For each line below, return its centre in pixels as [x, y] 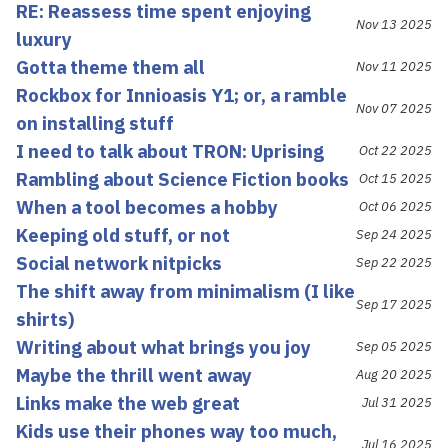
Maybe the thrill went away [134, 374]
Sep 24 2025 [394, 234]
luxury [44, 38]
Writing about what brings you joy [163, 346]
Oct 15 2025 [395, 178]
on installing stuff [95, 122]
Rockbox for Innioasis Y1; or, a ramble [181, 94]
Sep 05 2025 [394, 346]
